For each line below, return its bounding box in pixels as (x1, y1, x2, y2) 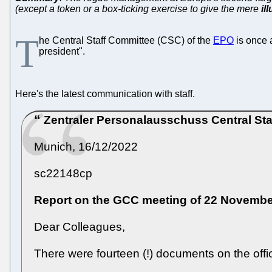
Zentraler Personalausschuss (44, 113, 208, 126)
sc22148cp (34, 166, 92, 180)
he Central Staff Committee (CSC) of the (39, 35, 213, 46)
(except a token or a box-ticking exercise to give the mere (15, 3, 261, 14)
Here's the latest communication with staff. (15, 88, 195, 99)
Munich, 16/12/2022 (34, 140, 138, 153)
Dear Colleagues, (34, 220, 125, 233)
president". (39, 46, 85, 56)
